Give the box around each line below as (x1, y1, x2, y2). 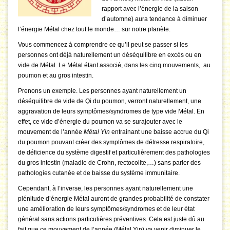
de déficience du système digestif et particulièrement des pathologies (18, 149, 210, 157)
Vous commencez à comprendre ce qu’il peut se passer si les (18, 41, 188, 49)
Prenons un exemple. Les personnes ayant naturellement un (18, 87, 186, 95)
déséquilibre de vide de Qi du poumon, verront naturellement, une (18, 98, 201, 105)
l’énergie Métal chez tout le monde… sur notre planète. (18, 26, 170, 33)
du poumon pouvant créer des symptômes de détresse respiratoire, (18, 139, 204, 146)
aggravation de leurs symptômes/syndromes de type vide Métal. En (18, 108, 204, 116)
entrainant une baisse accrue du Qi (111, 128, 209, 136)
